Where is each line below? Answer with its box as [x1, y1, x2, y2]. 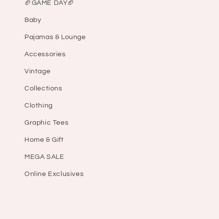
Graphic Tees [24, 119, 69, 127]
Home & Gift [24, 136, 64, 144]
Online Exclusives [24, 171, 84, 178]
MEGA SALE [24, 153, 65, 161]
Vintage [24, 68, 51, 75]
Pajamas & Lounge [24, 34, 86, 41]
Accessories [24, 51, 66, 58]
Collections [24, 85, 63, 92]
